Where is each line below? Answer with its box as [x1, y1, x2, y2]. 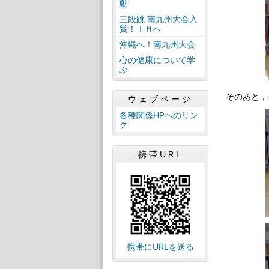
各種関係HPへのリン [119, 110, 198, 120]
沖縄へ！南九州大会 [119, 39, 195, 49]
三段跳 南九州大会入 [119, 14, 198, 24]
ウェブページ [128, 94, 193, 104]
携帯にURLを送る [127, 241, 194, 252]
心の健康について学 [119, 55, 195, 65]
